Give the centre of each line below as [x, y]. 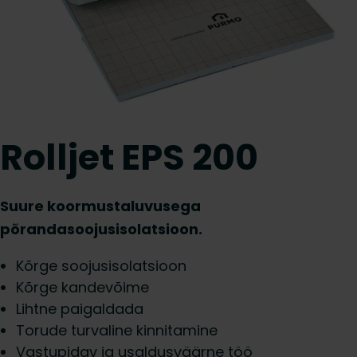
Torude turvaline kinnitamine [117, 330]
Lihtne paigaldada [80, 309]
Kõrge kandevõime [82, 287]
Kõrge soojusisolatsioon [101, 266]
